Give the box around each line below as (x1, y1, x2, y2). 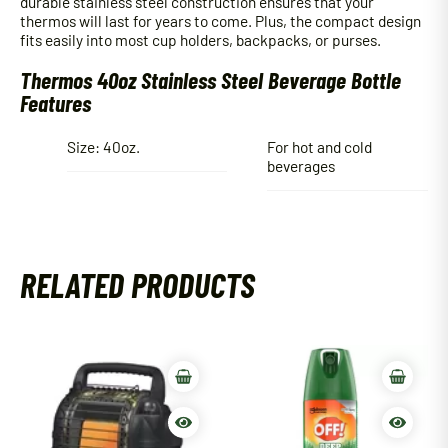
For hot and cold (267, 136, 373, 156)
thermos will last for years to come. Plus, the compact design (20, 11, 421, 31)
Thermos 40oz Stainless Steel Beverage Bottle (20, 66, 401, 95)
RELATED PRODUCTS (20, 263, 255, 305)
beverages (267, 155, 336, 175)
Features (20, 89, 91, 118)
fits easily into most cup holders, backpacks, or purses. (20, 30, 381, 50)
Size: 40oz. (66, 136, 140, 156)
